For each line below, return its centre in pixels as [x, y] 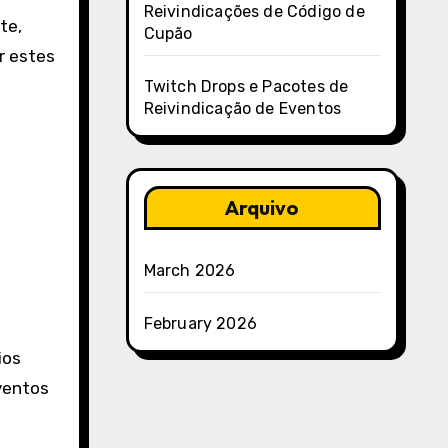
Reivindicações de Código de [254, 11]
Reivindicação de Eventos [242, 108]
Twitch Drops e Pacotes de [246, 86]
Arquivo [262, 207]
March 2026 [189, 270]
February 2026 [200, 323]
